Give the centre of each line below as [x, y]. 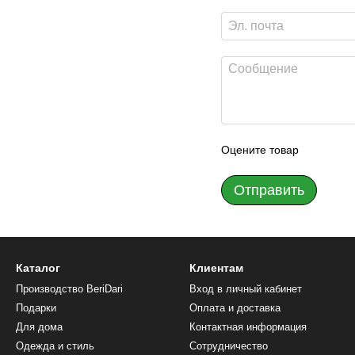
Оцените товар [260, 150]
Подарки [36, 308]
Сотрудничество [229, 346]
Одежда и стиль [55, 346]
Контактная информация [248, 327]
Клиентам [216, 268]
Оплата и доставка [235, 308]
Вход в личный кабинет [246, 289]
